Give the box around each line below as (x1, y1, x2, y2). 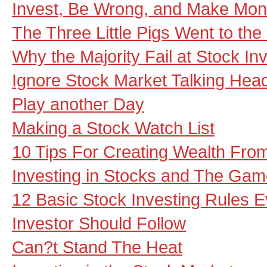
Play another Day (12, 94, 144, 114)
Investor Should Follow (12, 213, 186, 233)
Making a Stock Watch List (12, 118, 215, 138)
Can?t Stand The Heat (12, 237, 182, 257)
